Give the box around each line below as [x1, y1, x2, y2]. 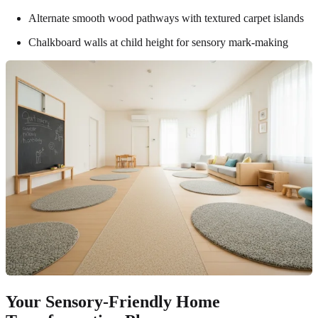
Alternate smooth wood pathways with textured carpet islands [28, 12, 304, 25]
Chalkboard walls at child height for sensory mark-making [28, 36, 288, 49]
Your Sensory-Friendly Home [6, 292, 220, 311]
